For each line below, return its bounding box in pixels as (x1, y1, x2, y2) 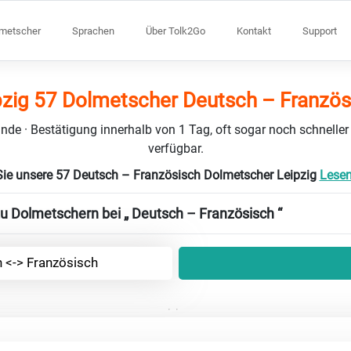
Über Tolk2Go (146, 24, 205, 37)
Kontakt (237, 24, 271, 37)
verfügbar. (147, 140, 204, 156)
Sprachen (72, 24, 114, 37)
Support (302, 24, 337, 37)
